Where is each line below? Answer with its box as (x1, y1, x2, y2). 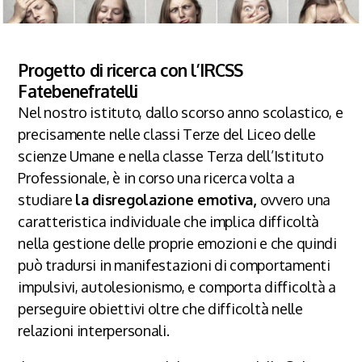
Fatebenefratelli (18, 79, 138, 102)
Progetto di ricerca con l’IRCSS (18, 58, 243, 81)
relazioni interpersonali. (18, 321, 170, 339)
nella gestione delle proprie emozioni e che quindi (18, 234, 337, 252)
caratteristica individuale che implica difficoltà (18, 212, 320, 230)
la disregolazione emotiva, (74, 190, 260, 208)
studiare (18, 190, 75, 208)
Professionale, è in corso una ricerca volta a (18, 168, 295, 187)
